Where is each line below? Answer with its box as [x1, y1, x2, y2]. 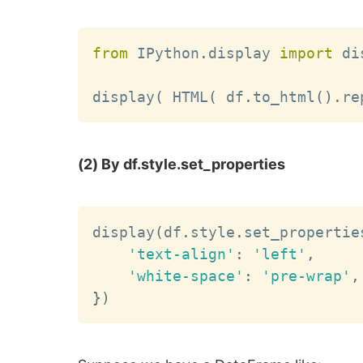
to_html [253, 88, 316, 106]
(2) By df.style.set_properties [78, 156, 286, 173]
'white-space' [128, 267, 245, 284]
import [280, 45, 334, 62]
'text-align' [128, 245, 236, 263]
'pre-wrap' [262, 267, 352, 284]
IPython [128, 45, 200, 62]
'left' [253, 245, 307, 263]
